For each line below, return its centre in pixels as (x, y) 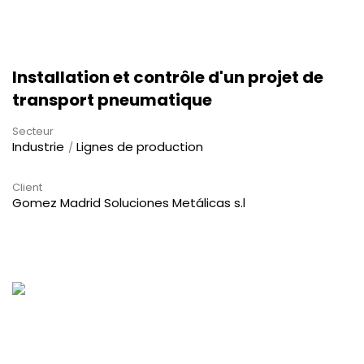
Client (27, 187)
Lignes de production (140, 146)
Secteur (33, 131)
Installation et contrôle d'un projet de (168, 77)
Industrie (38, 146)
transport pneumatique (112, 100)
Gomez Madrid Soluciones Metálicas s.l (129, 202)
